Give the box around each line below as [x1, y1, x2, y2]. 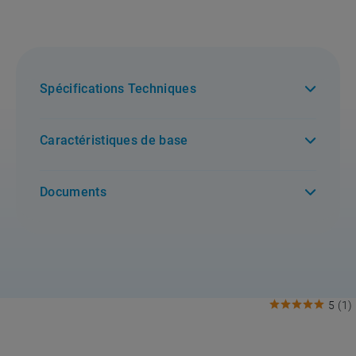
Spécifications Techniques [40, 80, 196, 96]
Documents [40, 184, 106, 199]
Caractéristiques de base [40, 132, 188, 148]
